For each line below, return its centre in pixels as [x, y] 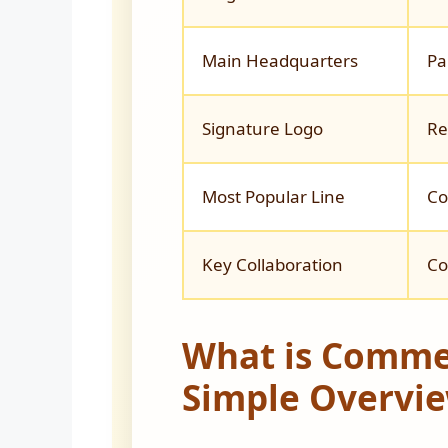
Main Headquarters [280, 61]
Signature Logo [262, 129]
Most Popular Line [273, 197]
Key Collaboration [272, 265]
